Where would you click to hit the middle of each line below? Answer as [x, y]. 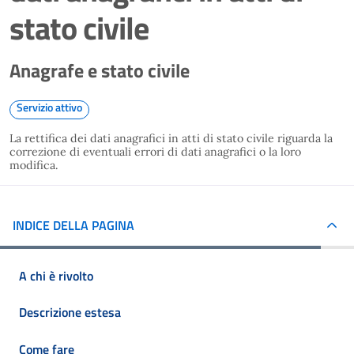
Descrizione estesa [70, 313]
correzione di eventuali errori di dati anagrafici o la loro [155, 152]
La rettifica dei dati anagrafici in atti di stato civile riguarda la [171, 138]
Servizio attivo [49, 107]
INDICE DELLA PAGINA [73, 225]
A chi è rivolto [56, 275]
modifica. [37, 165]
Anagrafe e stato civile [100, 70]
